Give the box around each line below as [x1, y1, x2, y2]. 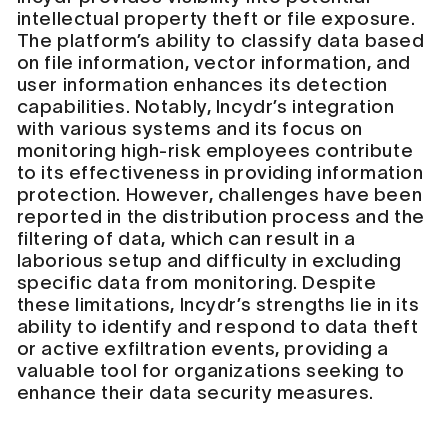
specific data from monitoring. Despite [16, 271, 377, 293]
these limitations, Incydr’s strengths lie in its [16, 293, 420, 315]
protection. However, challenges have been [16, 183, 423, 205]
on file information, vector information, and [16, 51, 411, 73]
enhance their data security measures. [16, 381, 374, 403]
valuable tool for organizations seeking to [16, 359, 405, 381]
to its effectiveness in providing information [16, 161, 424, 183]
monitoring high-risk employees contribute [16, 139, 414, 161]
